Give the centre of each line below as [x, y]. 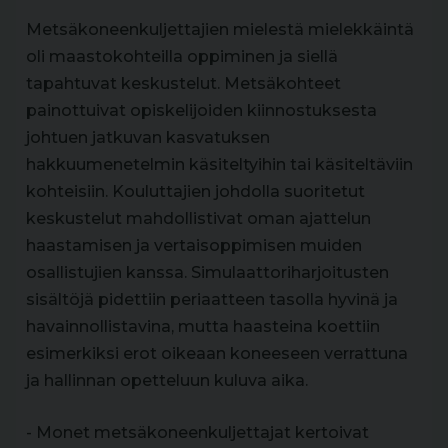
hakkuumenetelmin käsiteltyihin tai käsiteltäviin [219, 164]
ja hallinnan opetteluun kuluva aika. [167, 380]
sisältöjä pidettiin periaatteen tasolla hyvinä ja [212, 299]
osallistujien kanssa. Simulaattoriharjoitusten [207, 272]
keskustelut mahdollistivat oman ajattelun [198, 218]
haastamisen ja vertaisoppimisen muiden [194, 245]
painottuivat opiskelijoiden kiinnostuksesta [201, 110]
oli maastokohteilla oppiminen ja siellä [182, 56]
